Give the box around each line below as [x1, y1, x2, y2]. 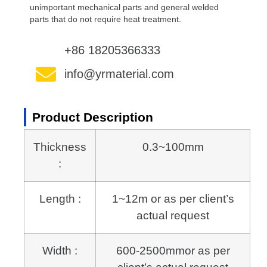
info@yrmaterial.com [64, 67, 174, 80]
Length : [39, 192, 81, 205]
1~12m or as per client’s [111, 192, 234, 205]
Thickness [33, 140, 86, 153]
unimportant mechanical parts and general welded [30, 2, 219, 13]
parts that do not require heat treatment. [30, 14, 181, 24]
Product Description [32, 110, 153, 124]
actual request [136, 209, 209, 222]
